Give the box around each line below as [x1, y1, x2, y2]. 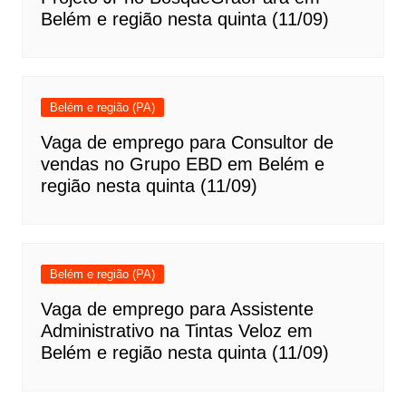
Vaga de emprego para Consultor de [40, 132, 333, 153]
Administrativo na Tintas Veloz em [40, 321, 313, 342]
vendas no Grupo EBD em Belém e [40, 154, 324, 175]
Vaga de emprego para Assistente [40, 299, 314, 320]
